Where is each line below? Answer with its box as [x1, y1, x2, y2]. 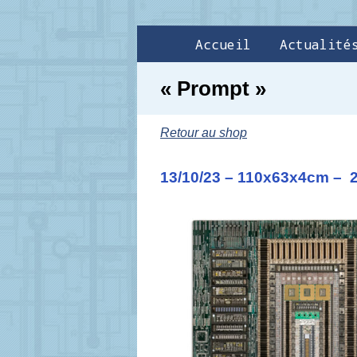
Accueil [195, 36, 251, 53]
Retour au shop [160, 126, 247, 140]
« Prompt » [160, 76, 266, 100]
